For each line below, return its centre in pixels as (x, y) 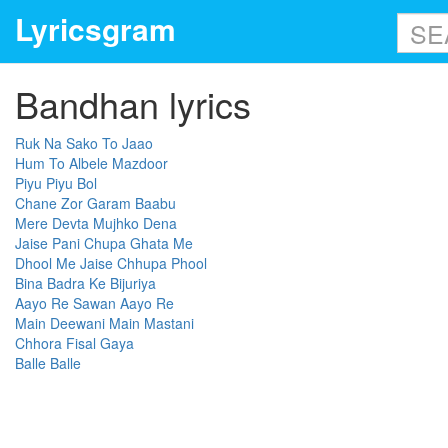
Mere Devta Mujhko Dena (96, 223)
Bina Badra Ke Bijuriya (85, 283)
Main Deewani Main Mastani (104, 323)
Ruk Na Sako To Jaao (84, 143)
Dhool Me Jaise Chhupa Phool (111, 263)
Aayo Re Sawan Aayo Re (94, 303)
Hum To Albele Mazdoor (91, 163)
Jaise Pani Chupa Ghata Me (104, 243)
